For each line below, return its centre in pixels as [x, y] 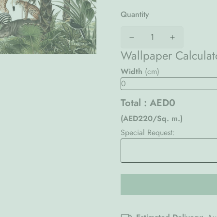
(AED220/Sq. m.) [152, 118]
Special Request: [148, 132]
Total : [135, 103]
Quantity [135, 14]
